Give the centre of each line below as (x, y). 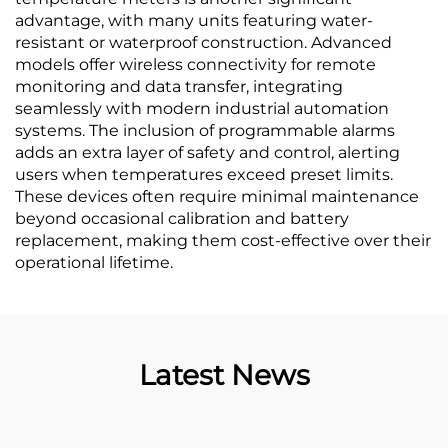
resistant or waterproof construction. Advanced (203, 42)
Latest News (224, 375)
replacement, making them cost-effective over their (223, 240)
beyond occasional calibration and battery (182, 218)
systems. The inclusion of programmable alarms (205, 130)
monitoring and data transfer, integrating (179, 86)
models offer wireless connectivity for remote (195, 64)
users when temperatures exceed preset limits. (204, 174)
